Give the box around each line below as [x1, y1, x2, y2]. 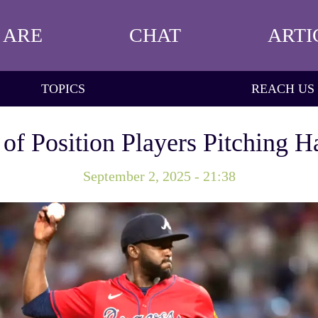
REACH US [251, 81, 314, 96]
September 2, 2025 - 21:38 [82, 168, 236, 184]
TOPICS [41, 81, 86, 96]
